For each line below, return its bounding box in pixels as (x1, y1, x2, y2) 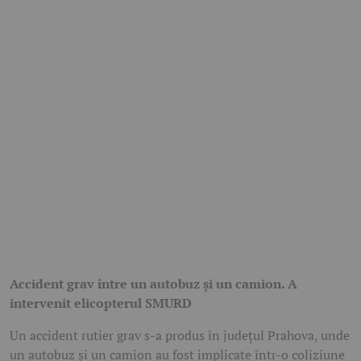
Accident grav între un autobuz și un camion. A (10, 275, 297, 293)
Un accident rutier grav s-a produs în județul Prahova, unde (10, 326, 350, 344)
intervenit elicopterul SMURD (10, 294, 192, 312)
